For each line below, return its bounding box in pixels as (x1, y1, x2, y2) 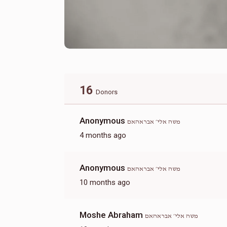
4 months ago (80, 130, 126, 140)
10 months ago (80, 177, 130, 187)
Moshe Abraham (80, 209, 145, 220)
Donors (96, 88, 118, 96)
